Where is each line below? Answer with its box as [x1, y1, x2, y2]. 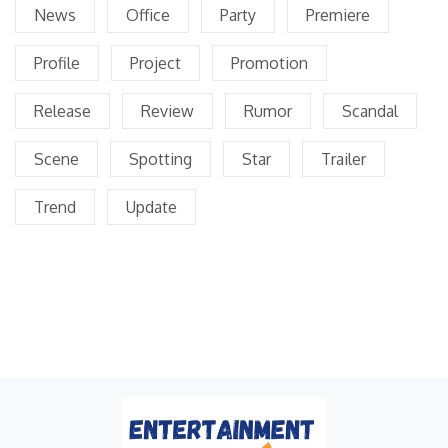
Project [130, 52, 181, 73]
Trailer [321, 148, 366, 169]
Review [141, 100, 194, 121]
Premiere [306, 4, 370, 25]
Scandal [342, 100, 398, 121]
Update [126, 196, 177, 217]
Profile [34, 52, 80, 73]
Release [34, 100, 91, 121]
